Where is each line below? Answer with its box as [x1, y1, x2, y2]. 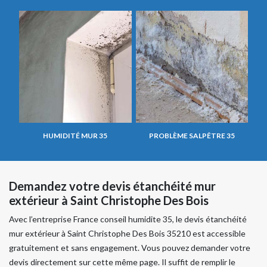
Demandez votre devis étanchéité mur [9, 179, 216, 194]
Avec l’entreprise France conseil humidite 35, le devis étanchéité [9, 214, 247, 225]
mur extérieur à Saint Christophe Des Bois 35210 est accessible [9, 228, 246, 239]
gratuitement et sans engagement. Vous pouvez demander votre [9, 243, 250, 253]
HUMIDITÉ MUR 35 [43, 131, 108, 141]
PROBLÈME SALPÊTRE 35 [148, 131, 235, 141]
